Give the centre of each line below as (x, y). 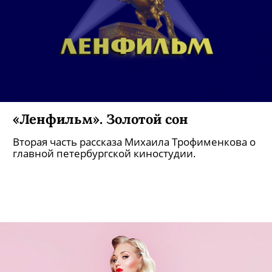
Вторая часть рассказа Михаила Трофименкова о (134, 142)
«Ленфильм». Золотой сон (100, 119)
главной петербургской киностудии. (104, 153)
